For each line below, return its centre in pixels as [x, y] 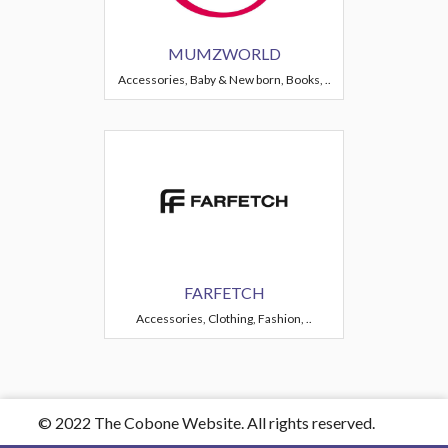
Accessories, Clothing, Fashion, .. [224, 318]
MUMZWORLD [224, 53]
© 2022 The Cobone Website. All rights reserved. [206, 422]
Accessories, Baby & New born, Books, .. [224, 79]
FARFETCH [224, 292]
